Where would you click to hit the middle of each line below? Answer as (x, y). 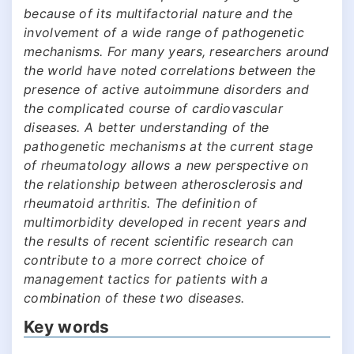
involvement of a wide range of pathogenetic (164, 32)
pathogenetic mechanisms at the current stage (169, 146)
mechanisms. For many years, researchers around (177, 51)
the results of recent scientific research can (159, 241)
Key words (67, 326)
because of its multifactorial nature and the (158, 13)
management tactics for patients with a (146, 279)
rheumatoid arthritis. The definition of (141, 203)
